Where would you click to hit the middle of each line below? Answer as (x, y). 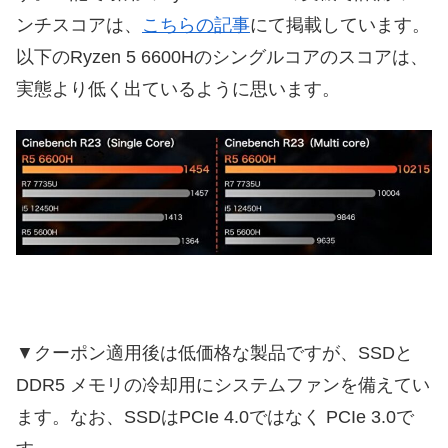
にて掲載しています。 (340, 25)
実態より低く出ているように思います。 (178, 89)
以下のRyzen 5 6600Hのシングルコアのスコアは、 (222, 57)
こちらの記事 (196, 25)
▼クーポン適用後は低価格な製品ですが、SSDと (214, 353)
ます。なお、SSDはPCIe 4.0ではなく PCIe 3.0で (215, 417)
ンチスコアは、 (79, 25)
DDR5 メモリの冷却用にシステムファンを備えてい (223, 385)
